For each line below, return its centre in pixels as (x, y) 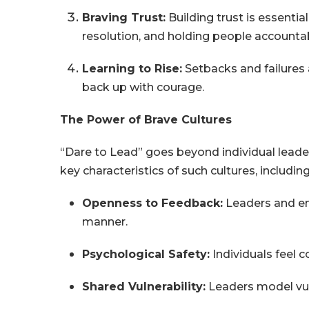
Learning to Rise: (132, 69)
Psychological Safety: (146, 255)
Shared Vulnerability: (144, 287)
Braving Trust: (124, 18)
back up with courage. (143, 88)
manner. (105, 222)
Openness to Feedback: (153, 203)
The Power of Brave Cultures (146, 120)
